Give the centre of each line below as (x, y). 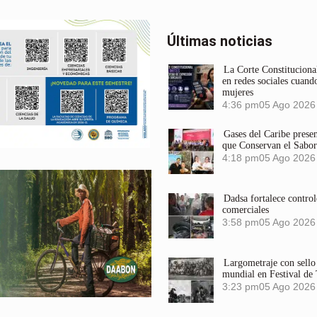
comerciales (246, 209)
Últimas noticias (220, 41)
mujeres (238, 92)
